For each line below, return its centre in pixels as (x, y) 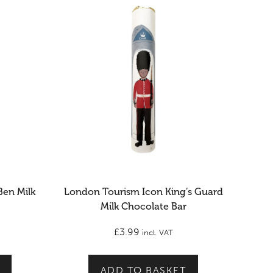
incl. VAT (157, 232)
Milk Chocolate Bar (143, 206)
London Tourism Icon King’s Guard (143, 192)
